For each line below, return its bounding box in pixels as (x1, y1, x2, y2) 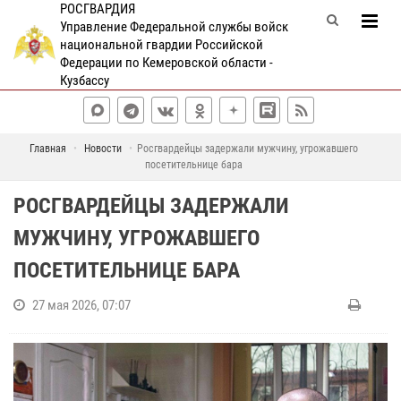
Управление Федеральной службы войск (59, 19, 288, 35)
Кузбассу (59, 73, 109, 89)
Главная (30, 142, 66, 155)
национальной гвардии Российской (59, 37, 263, 53)
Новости (84, 142, 122, 155)
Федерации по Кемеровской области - (59, 55, 273, 71)
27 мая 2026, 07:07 (32, 297, 131, 313)
